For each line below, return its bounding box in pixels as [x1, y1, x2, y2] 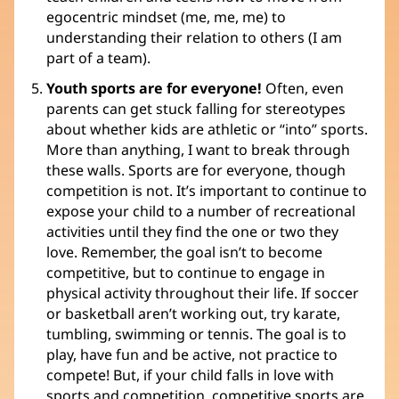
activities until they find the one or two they [46, 221, 338, 241]
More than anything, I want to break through [46, 139, 350, 159]
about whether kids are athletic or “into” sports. [46, 118, 368, 139]
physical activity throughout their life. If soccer [46, 282, 359, 303]
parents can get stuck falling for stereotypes [46, 98, 346, 118]
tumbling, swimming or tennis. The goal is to [46, 323, 346, 344]
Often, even [262, 77, 344, 98]
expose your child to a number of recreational [46, 200, 355, 221]
